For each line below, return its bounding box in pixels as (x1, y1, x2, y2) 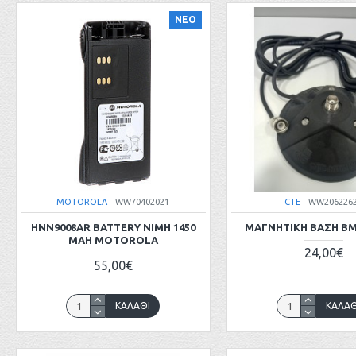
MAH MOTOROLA (68, 234, 158, 246)
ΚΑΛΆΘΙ (115, 300, 151, 311)
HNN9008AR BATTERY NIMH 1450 (30, 222, 195, 234)
